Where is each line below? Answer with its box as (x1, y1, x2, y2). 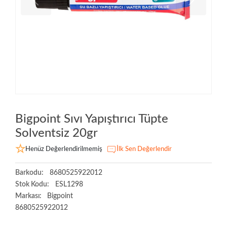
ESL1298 (53, 180, 83, 188)
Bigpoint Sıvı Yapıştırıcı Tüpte (15, 112, 168, 125)
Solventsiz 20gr (15, 127, 98, 139)
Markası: (15, 192, 43, 200)
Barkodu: (15, 169, 44, 176)
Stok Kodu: (15, 180, 49, 188)
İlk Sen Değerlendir (117, 145, 172, 153)
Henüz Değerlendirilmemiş (25, 145, 102, 153)
